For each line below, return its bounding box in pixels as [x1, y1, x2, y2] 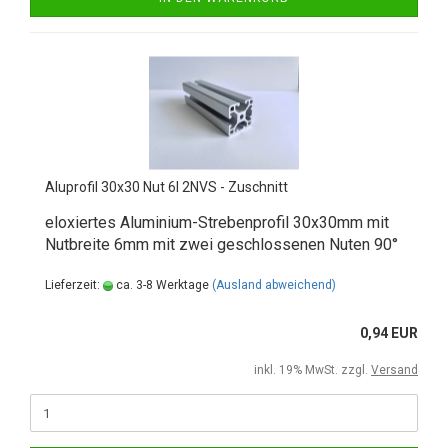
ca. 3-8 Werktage [113, 278, 209, 292]
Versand [371, 363, 418, 377]
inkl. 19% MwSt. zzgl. [254, 363, 371, 377]
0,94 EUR [360, 325, 418, 341]
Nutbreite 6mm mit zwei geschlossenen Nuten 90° [45, 235, 398, 254]
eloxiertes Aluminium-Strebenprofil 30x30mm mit [45, 213, 389, 232]
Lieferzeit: [45, 278, 103, 292]
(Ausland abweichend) [212, 278, 336, 292]
